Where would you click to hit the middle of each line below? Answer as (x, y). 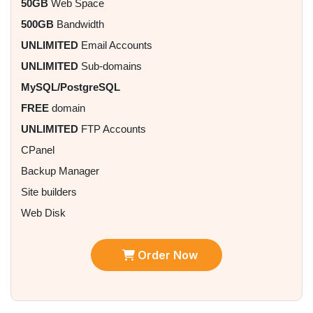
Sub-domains (110, 66)
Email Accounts (115, 45)
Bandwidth (79, 24)
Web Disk (43, 213)
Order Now (166, 255)
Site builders (49, 192)
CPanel (38, 150)
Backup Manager (60, 171)
